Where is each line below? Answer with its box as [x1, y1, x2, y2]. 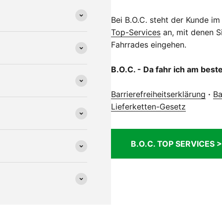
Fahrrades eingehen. [111, 40, 186, 50]
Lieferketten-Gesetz [111, 102, 186, 112]
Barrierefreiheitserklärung [111, 89, 206, 100]
